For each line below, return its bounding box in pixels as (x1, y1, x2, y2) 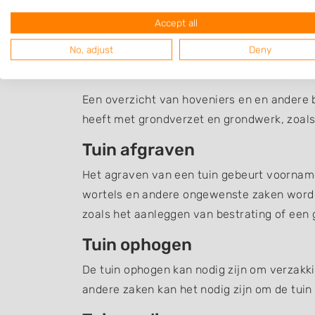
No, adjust (70, 44, 113, 56)
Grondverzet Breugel (82, 53, 309, 80)
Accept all (154, 17, 198, 29)
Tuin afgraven (82, 140, 195, 160)
